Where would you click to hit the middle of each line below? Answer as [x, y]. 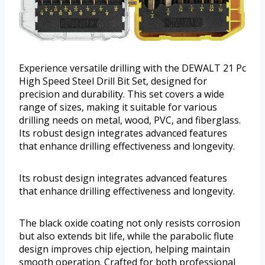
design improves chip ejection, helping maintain [125, 249]
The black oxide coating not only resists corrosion [130, 223]
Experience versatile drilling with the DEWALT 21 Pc [132, 68]
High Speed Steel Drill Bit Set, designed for [113, 81]
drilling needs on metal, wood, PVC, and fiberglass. [130, 120]
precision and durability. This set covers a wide [122, 94]
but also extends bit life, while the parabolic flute [126, 236]
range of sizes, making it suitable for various [118, 107]
